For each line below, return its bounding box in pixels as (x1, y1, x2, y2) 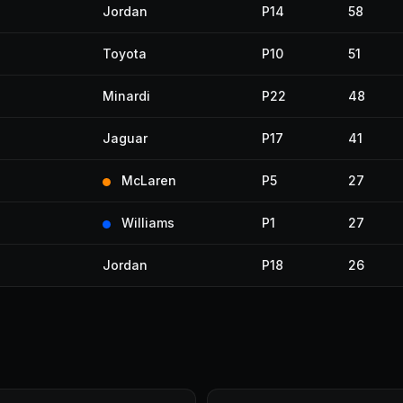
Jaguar (103, 130, 148, 146)
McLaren (121, 173, 176, 188)
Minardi (103, 88, 150, 103)
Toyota (103, 46, 147, 61)
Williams (121, 215, 175, 230)
